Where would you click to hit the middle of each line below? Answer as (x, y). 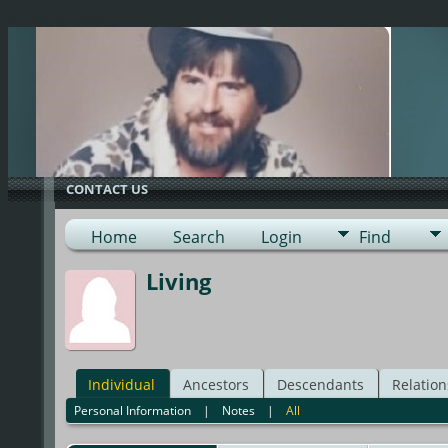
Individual (121, 384)
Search (198, 237)
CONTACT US (107, 189)
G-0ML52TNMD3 (62, 17)
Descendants (320, 384)
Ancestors (215, 384)
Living (178, 281)
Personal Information (132, 410)
